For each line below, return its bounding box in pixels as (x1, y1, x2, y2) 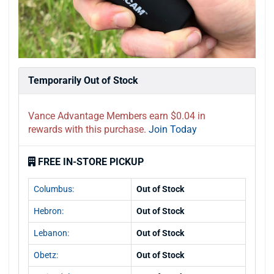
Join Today (149, 123, 197, 135)
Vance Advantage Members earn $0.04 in (28, 109, 206, 122)
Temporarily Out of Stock (28, 74, 138, 86)
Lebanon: (34, 228, 69, 238)
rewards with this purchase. (28, 123, 146, 135)
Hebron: (34, 206, 64, 216)
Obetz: (34, 250, 58, 260)
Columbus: (34, 183, 74, 194)
